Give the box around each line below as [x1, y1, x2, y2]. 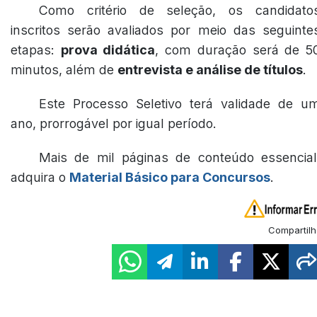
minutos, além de [11, 62, 117, 77]
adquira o [11, 170, 69, 185]
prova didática [60, 42, 156, 57]
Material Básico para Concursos [69, 170, 270, 185]
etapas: [11, 42, 61, 57]
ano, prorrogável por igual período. [11, 116, 217, 131]
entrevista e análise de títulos [117, 62, 303, 77]
